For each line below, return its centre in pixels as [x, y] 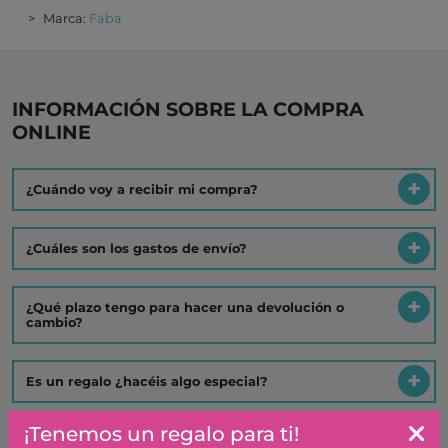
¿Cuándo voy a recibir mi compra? [142, 190]
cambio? [54, 323]
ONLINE [51, 132]
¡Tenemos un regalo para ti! [161, 433]
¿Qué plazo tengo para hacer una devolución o [185, 308]
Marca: [66, 19]
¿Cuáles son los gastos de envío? [136, 249]
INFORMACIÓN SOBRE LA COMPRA [188, 109]
